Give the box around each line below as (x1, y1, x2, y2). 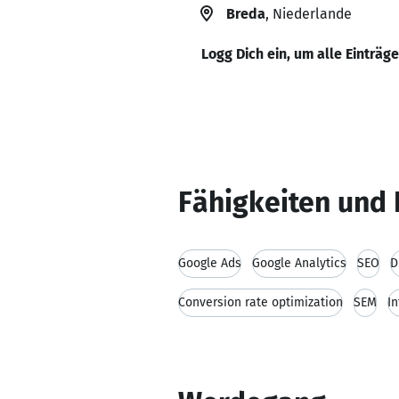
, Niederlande (265, 5, 352, 22)
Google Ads (178, 256, 241, 271)
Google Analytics (252, 256, 346, 271)
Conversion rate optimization (178, 295, 343, 310)
